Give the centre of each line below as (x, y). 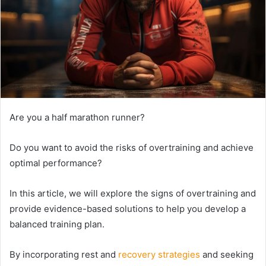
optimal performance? (56, 163)
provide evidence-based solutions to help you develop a (128, 208)
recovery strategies (159, 254)
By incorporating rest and (64, 254)
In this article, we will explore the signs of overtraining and (133, 193)
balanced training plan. (57, 224)
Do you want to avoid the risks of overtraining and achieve (132, 147)
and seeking (227, 254)
